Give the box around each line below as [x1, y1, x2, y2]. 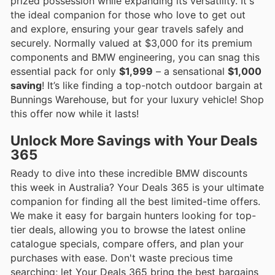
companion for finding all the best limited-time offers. [10, 195, 260, 207]
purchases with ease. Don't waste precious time [10, 251, 233, 264]
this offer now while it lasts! [10, 107, 139, 120]
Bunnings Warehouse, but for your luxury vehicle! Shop [10, 93, 264, 106]
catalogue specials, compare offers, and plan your [10, 237, 244, 250]
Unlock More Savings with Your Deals [10, 131, 258, 149]
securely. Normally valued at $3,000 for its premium [10, 37, 252, 50]
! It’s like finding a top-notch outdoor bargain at [42, 79, 263, 92]
